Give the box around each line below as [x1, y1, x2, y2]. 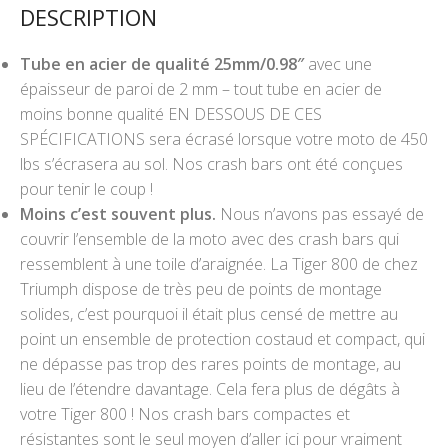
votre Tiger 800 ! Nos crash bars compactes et [20, 402, 350, 425]
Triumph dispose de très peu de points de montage [20, 277, 382, 300]
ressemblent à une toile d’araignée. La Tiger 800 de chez [20, 252, 418, 275]
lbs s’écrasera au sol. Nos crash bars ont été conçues [20, 152, 403, 175]
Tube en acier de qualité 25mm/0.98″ [20, 52, 308, 75]
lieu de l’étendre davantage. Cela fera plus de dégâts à [20, 377, 400, 400]
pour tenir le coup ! [20, 177, 153, 200]
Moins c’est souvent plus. [20, 202, 216, 225]
